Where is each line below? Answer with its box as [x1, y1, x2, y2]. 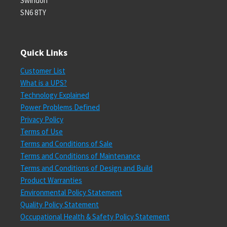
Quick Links [20, 47, 67, 58]
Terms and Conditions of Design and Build [20, 163, 153, 173]
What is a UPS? [20, 78, 67, 88]
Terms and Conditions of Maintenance [20, 151, 140, 161]
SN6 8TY [20, 8, 46, 17]
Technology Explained [20, 90, 89, 100]
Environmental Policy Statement [20, 187, 122, 197]
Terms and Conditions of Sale [20, 139, 112, 148]
